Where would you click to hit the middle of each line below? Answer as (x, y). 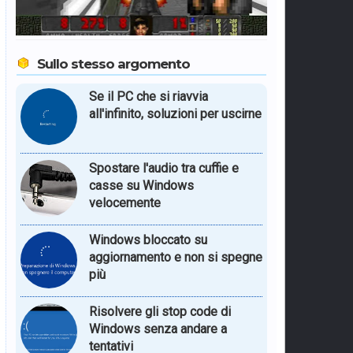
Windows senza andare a (158, 329)
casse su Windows (141, 185)
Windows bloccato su (148, 240)
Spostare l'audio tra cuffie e (163, 168)
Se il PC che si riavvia (148, 96)
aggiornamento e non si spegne (175, 257)
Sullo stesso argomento (113, 63)
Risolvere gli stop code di (160, 311)
